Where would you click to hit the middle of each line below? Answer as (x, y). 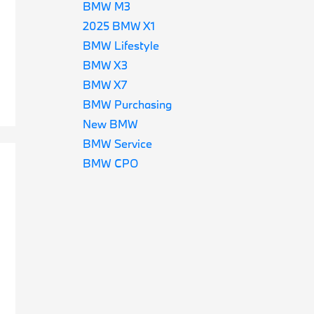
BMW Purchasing (128, 104)
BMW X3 (105, 65)
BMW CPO (111, 163)
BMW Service (118, 143)
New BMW (111, 124)
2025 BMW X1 (119, 26)
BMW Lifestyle (121, 45)
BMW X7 (105, 84)
